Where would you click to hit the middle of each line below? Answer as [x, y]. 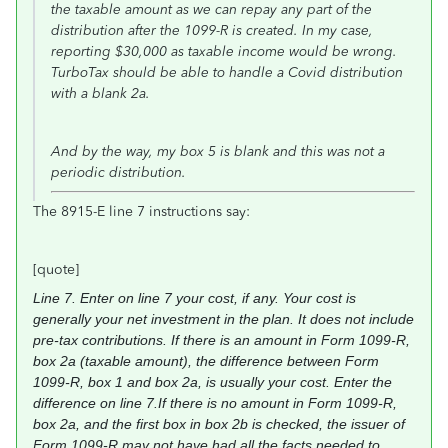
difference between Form [299, 361]
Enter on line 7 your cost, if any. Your [198, 298]
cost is [336, 298]
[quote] [56, 269]
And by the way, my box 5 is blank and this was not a [218, 151]
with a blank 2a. [100, 93]
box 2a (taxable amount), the [126, 361]
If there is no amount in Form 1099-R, [277, 403]
